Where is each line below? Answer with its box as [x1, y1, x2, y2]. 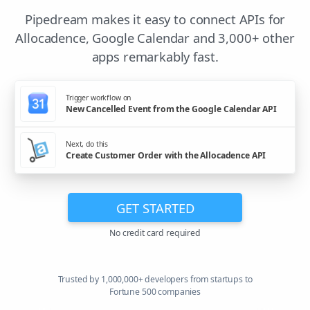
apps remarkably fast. [91, 48, 219, 66]
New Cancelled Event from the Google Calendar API [66, 102, 277, 115]
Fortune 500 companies [109, 286, 201, 298]
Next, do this [66, 138, 109, 149]
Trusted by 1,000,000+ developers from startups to [57, 273, 253, 286]
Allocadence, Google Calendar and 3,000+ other [15, 29, 295, 47]
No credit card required [109, 227, 201, 239]
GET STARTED [116, 199, 194, 217]
